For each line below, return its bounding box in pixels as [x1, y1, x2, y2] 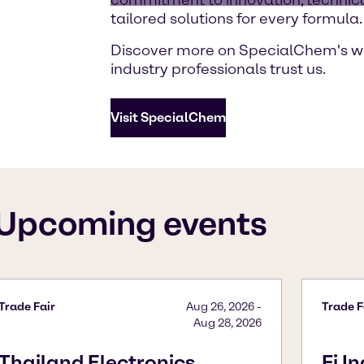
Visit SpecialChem [110, 109, 226, 125]
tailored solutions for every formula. [110, 9, 362, 28]
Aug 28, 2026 [193, 316, 262, 331]
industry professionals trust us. [110, 59, 326, 78]
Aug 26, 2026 [185, 300, 254, 314]
